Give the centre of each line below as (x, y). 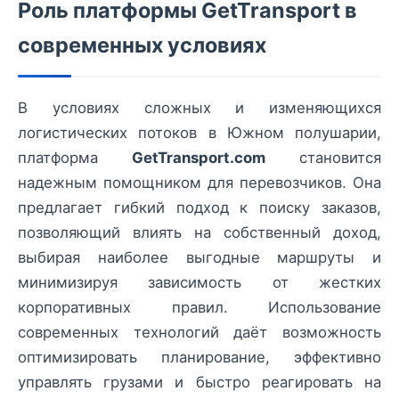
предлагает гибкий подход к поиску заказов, (199, 208)
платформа (75, 158)
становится (323, 158)
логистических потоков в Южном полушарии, (199, 133)
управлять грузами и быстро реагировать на (199, 383)
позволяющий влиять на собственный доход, (199, 233)
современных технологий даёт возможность (199, 333)
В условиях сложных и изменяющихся (199, 108)
